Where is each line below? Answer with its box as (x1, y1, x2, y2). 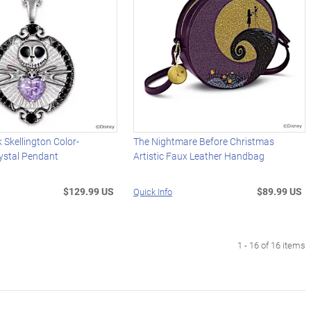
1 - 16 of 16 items (237, 238, 305, 251)
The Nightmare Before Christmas (133, 135, 275, 149)
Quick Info (133, 185, 173, 199)
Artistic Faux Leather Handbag (133, 149, 265, 163)
